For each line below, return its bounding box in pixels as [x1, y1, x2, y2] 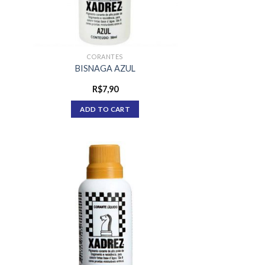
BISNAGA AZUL [75, 63, 135, 73]
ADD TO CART [80, 105, 131, 113]
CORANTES [87, 53, 123, 61]
